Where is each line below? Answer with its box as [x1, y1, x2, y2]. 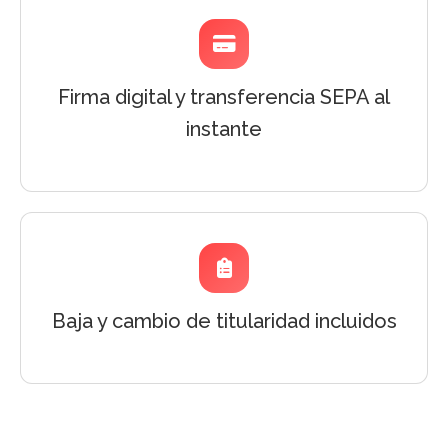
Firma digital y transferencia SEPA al [58, 85, 390, 109]
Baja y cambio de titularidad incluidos [51, 309, 397, 333]
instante [186, 117, 262, 141]
